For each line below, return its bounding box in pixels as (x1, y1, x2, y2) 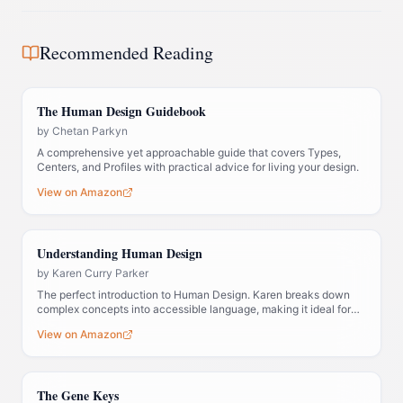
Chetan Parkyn (52, 124, 128, 138)
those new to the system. (37, 317, 162, 330)
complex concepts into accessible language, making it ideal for (37, 302, 351, 316)
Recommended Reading (40, 40, 213, 65)
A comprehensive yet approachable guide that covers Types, (37, 146, 341, 159)
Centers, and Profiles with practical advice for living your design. (37, 160, 359, 174)
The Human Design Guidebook (37, 102, 206, 121)
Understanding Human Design (37, 244, 202, 263)
